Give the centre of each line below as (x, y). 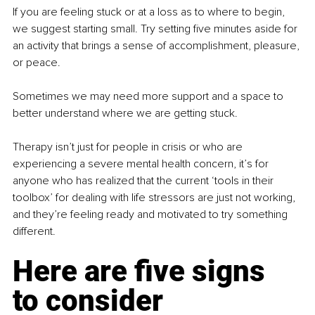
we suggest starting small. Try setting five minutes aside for (156, 28)
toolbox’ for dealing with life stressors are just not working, (155, 197)
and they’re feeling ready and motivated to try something (152, 214)
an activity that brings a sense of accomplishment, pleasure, (157, 45)
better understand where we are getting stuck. (125, 113)
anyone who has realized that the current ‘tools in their (144, 180)
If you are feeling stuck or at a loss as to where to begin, (150, 12)
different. (36, 231)
